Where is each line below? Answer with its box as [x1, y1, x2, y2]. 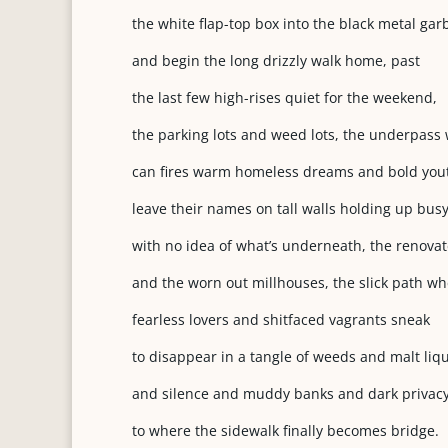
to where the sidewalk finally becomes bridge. [132, 421, 439, 440]
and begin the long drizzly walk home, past [132, 51, 420, 70]
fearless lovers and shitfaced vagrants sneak [132, 310, 430, 329]
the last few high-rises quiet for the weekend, [132, 88, 437, 107]
